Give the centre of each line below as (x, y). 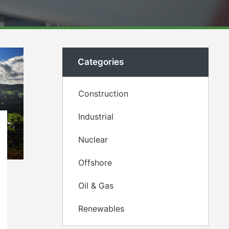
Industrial (96, 117)
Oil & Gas (96, 186)
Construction (103, 94)
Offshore (95, 163)
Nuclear (93, 140)
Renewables (101, 209)
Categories (101, 62)
